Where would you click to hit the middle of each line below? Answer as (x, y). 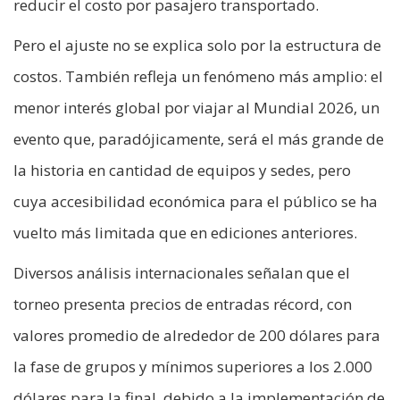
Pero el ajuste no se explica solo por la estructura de (197, 46)
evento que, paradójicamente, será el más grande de (199, 139)
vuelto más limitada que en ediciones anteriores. (185, 233)
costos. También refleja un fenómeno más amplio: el (198, 77)
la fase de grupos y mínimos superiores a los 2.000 (193, 367)
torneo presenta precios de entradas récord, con (183, 304)
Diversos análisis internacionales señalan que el (182, 273)
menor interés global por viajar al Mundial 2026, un (196, 108)
